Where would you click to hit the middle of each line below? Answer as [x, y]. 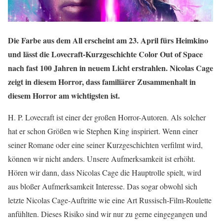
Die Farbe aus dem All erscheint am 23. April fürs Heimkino [108, 40]
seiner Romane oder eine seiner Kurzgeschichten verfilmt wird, [105, 145]
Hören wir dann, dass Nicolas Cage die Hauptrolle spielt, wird [105, 172]
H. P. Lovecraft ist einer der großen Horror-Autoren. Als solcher [107, 117]
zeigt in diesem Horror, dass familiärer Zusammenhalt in [102, 81]
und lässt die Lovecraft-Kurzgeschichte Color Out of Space [105, 54]
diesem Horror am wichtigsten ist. [64, 95]
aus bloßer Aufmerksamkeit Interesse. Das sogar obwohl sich [103, 186]
